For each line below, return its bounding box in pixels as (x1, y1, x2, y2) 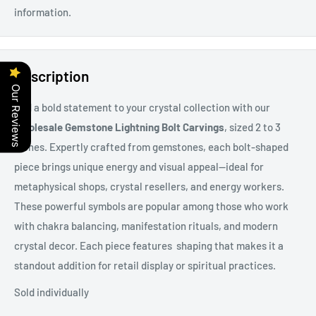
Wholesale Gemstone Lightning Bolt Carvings (14, 120, 224, 133)
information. (14, 6, 71, 19)
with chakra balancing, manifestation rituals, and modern (14, 219, 278, 232)
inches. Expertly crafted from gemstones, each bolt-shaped (14, 140, 288, 153)
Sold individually (14, 286, 91, 299)
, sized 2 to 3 (224, 120, 281, 133)
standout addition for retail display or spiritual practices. (14, 258, 276, 272)
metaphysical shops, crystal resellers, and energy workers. (14, 179, 284, 193)
